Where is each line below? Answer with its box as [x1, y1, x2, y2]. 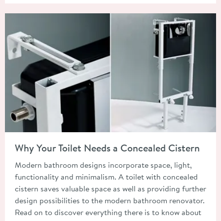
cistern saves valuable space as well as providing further [15, 183, 206, 194]
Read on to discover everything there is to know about [15, 207, 201, 218]
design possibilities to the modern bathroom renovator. [15, 195, 205, 206]
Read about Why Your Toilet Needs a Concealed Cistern [4, 131, 193, 142]
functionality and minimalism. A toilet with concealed [15, 171, 198, 183]
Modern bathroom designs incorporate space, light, [15, 159, 192, 171]
